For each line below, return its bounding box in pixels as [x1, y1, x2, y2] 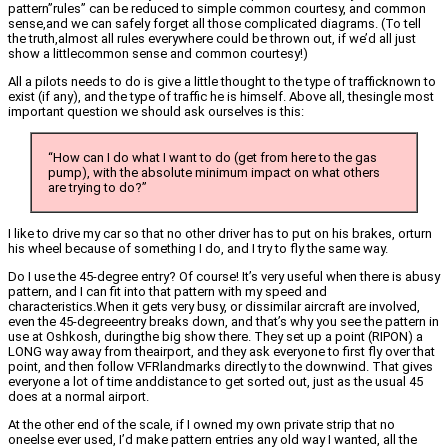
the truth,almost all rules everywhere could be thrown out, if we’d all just [8, 31, 416, 47]
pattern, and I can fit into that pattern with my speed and [8, 284, 327, 300]
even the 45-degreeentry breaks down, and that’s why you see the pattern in [8, 314, 439, 330]
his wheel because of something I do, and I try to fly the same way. [8, 241, 388, 257]
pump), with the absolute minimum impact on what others [48, 165, 380, 181]
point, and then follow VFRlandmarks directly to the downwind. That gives [8, 359, 433, 375]
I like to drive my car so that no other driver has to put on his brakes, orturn [8, 226, 432, 242]
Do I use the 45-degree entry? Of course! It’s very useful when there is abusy [8, 269, 440, 285]
